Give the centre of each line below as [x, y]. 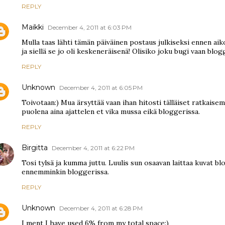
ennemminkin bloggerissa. [65, 172]
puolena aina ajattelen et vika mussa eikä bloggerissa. [111, 111]
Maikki [33, 27]
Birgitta [35, 148]
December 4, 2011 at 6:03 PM [90, 27]
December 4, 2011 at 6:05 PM [101, 88]
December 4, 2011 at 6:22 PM [93, 148]
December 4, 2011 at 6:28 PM [101, 208]
